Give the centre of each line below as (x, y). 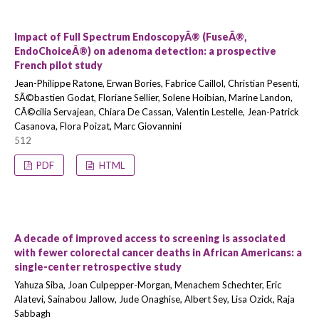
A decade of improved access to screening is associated (150, 238)
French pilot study (58, 65)
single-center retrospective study (98, 267)
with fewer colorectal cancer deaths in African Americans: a (158, 252)
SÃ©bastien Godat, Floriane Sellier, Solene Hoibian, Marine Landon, (153, 98)
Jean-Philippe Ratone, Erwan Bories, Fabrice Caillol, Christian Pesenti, (157, 83)
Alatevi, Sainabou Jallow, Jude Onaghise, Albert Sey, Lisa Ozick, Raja (155, 299)
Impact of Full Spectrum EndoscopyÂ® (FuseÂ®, (130, 37)
